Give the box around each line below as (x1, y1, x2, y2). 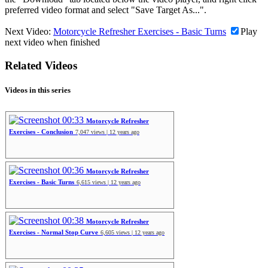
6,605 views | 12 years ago (100, 229, 165, 236)
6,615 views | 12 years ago (77, 178, 141, 185)
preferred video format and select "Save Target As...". (5, 5, 206, 16)
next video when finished (5, 37, 100, 48)
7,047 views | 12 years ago (75, 128, 139, 135)
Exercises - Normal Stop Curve (9, 228, 98, 236)
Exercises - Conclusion (9, 127, 73, 135)
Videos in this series (5, 86, 71, 95)
